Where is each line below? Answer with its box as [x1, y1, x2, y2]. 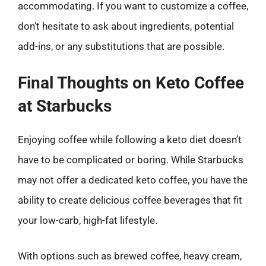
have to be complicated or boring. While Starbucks [18, 154, 243, 166]
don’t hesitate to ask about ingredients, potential [18, 20, 234, 32]
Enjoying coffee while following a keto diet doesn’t [18, 134, 242, 145]
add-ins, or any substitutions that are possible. [18, 40, 224, 52]
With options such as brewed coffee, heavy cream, [18, 249, 242, 262]
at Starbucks [18, 96, 112, 116]
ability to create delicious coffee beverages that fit [18, 194, 242, 206]
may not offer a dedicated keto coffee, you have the [18, 174, 248, 186]
